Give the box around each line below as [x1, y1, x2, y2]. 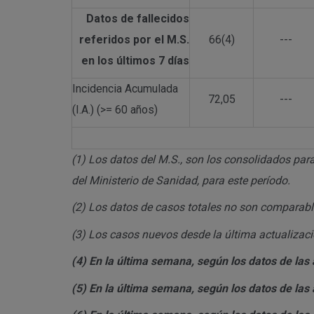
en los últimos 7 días [81, 53, 189, 67]
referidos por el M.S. [79, 32, 189, 46]
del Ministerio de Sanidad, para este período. [71, 173, 290, 187]
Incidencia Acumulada [72, 81, 178, 95]
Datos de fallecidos [86, 11, 189, 25]
